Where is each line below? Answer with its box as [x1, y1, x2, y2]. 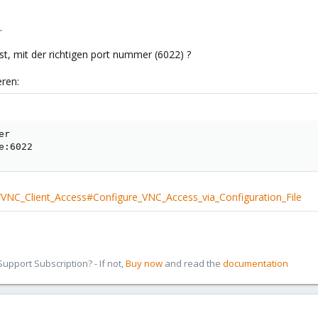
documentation [223, 257, 288, 270]
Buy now [126, 257, 163, 270]
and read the [163, 257, 223, 270]
